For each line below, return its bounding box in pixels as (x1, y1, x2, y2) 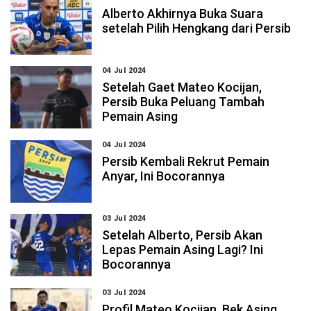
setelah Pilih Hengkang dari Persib (102, 21, 292, 35)
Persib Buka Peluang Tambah (102, 94, 265, 109)
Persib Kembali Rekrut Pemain (102, 154, 270, 169)
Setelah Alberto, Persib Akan (102, 228, 263, 242)
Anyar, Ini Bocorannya (102, 169, 226, 183)
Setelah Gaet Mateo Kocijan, (102, 80, 262, 94)
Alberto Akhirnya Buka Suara (102, 6, 264, 21)
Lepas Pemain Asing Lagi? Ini (102, 242, 264, 257)
